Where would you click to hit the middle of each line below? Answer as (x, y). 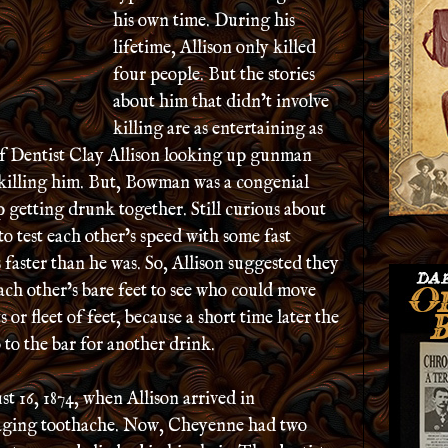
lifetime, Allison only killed (214, 48)
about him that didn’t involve (221, 102)
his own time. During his (204, 21)
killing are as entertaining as (218, 129)
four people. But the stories (214, 75)
